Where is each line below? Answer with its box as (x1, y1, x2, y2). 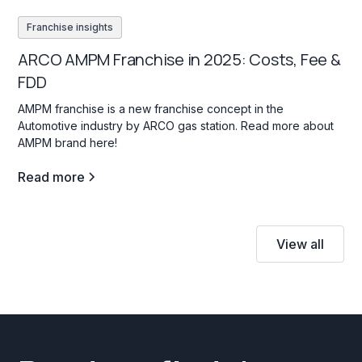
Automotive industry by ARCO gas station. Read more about (18, 118, 335, 133)
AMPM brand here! (18, 135, 118, 149)
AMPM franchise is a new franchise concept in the (18, 101, 284, 116)
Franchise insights (27, 20, 114, 33)
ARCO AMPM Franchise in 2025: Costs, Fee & (18, 48, 341, 70)
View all (276, 235, 324, 252)
